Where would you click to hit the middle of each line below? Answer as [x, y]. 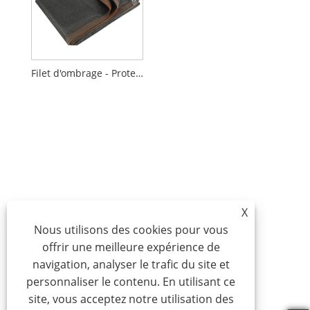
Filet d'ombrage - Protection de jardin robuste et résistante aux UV [139, 73]
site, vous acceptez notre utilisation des [131, 299]
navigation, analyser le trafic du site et [131, 264]
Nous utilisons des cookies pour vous [131, 230]
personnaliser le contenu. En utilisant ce [131, 282]
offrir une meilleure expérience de [131, 247]
